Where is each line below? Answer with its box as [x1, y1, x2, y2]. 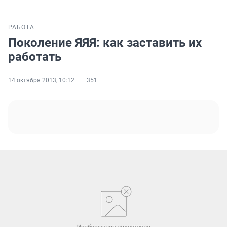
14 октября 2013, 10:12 [8, 77, 74, 84]
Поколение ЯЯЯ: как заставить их [8, 35, 202, 50]
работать [8, 50, 61, 64]
